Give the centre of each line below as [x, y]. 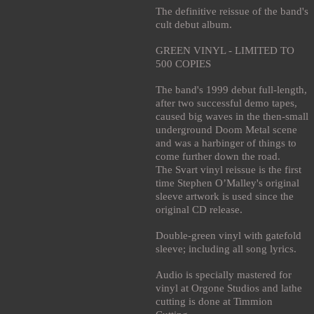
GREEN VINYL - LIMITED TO [225, 50]
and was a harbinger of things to [226, 143]
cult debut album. [194, 24]
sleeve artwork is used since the [225, 196]
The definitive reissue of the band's [232, 11]
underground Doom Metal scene [226, 129]
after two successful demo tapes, [226, 103]
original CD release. [199, 209]
